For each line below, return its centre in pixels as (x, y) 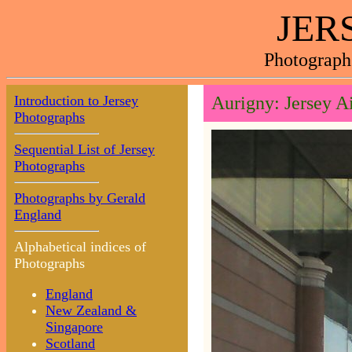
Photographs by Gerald (80, 198)
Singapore (74, 327)
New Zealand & (91, 310)
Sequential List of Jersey (84, 149)
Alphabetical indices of (80, 247)
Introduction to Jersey (76, 101)
